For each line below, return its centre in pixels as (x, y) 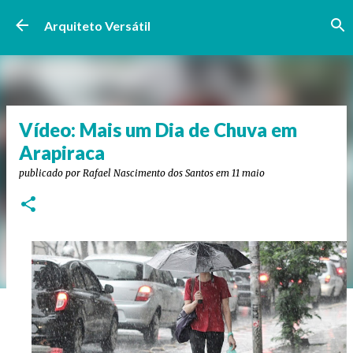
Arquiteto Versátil (97, 25)
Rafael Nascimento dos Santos (148, 173)
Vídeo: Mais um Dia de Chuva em (158, 130)
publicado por (51, 173)
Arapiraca (62, 152)
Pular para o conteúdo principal (180, 19)
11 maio (248, 173)
